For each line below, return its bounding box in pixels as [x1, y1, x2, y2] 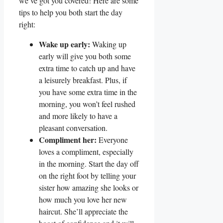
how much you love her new [39, 194, 127, 205]
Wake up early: [39, 38, 90, 50]
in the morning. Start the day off [39, 158, 139, 169]
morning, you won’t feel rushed [39, 98, 135, 109]
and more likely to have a [39, 110, 117, 121]
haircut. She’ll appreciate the [39, 206, 128, 217]
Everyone [97, 134, 128, 145]
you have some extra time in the [39, 86, 137, 97]
